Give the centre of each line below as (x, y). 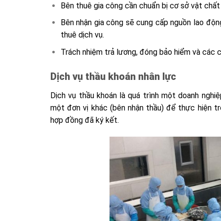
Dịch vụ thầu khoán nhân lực (113, 76)
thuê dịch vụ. (82, 35)
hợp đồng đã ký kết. (85, 120)
